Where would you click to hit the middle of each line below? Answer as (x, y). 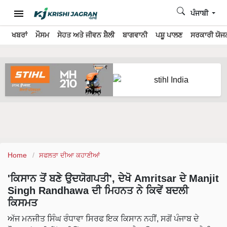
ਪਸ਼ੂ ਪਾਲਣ (169, 35)
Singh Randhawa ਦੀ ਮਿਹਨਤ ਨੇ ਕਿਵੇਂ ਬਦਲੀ (98, 191)
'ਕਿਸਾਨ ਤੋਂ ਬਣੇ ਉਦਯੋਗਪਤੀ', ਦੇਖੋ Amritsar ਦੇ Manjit (113, 179)
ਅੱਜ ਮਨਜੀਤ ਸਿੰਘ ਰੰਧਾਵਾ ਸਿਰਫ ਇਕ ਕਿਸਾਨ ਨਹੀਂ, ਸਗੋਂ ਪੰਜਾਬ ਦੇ (103, 219)
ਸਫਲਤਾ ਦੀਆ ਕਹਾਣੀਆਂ (69, 156)
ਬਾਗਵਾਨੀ (135, 35)
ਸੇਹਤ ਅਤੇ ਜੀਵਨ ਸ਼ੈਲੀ (86, 35)
